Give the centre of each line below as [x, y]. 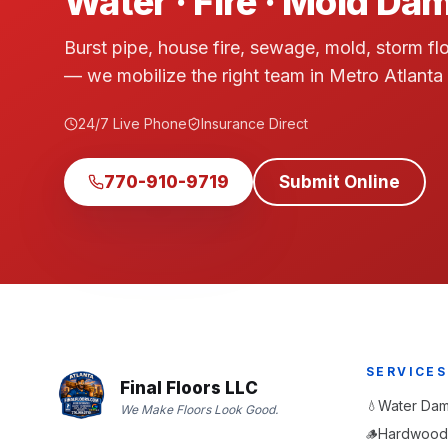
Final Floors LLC [189, 387]
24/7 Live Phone [132, 123]
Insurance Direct [254, 123]
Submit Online [339, 181]
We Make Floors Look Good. [199, 409]
